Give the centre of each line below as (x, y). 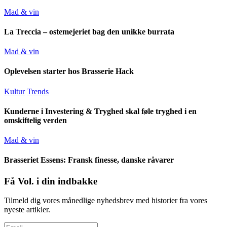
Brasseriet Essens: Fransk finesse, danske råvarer (89, 160)
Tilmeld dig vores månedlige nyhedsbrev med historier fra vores (106, 201)
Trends (38, 91)
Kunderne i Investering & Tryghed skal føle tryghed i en (100, 111)
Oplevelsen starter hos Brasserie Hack (69, 71)
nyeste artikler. (27, 210)
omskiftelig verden (35, 120)
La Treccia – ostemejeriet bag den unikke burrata (89, 31)
